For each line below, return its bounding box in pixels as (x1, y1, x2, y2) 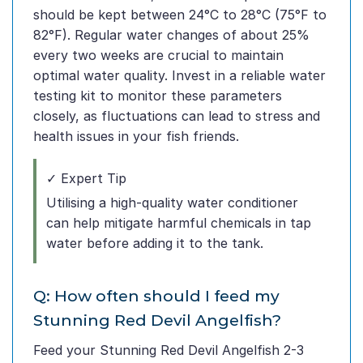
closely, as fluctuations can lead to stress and (33, 108, 320, 125)
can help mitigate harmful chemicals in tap (46, 215, 311, 232)
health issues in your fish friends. (33, 128, 239, 145)
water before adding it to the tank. (46, 235, 263, 252)
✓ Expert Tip (46, 170, 126, 187)
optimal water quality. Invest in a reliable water (33, 67, 326, 84)
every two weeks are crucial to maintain (33, 47, 284, 64)
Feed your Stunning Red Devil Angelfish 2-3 (33, 342, 304, 359)
